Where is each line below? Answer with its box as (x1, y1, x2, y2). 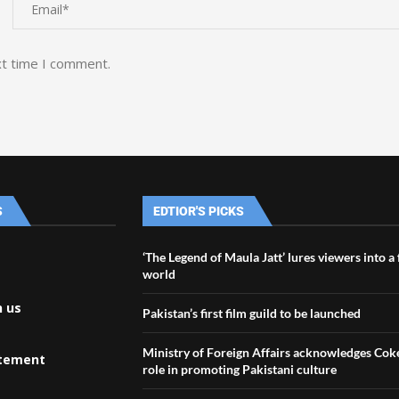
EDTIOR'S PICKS (153, 204, 245, 218)
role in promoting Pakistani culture (142, 362, 338, 377)
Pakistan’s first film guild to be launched (142, 305, 362, 321)
